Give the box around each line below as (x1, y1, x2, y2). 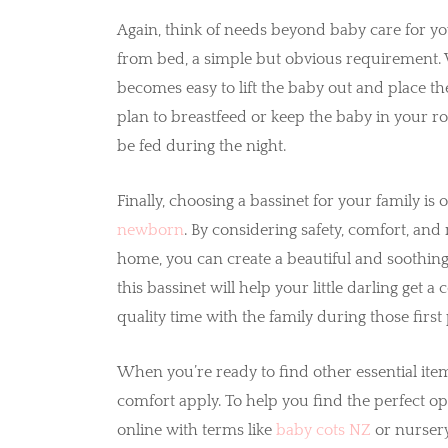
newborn (116, 220, 184, 239)
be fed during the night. (116, 136, 286, 155)
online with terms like (116, 420, 276, 439)
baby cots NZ (275, 420, 371, 439)
